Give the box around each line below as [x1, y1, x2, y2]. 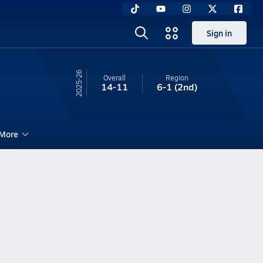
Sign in [207, 27, 232, 39]
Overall [103, 73, 126, 82]
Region [165, 73, 188, 82]
